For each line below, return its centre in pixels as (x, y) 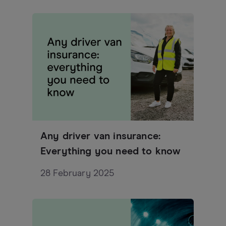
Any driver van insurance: (101, 136)
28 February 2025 (77, 174)
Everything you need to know (111, 152)
